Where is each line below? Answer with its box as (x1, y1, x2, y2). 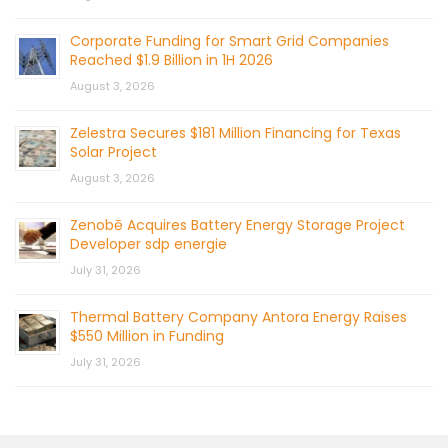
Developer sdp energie (70, 234, 227, 255)
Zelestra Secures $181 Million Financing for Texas (70, 123, 401, 144)
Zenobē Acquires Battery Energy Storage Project (70, 215, 405, 236)
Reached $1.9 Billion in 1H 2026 (70, 50, 273, 71)
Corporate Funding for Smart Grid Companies (70, 31, 389, 52)
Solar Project (70, 142, 157, 163)
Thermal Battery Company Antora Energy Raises (70, 307, 407, 328)
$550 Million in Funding (70, 326, 224, 347)
